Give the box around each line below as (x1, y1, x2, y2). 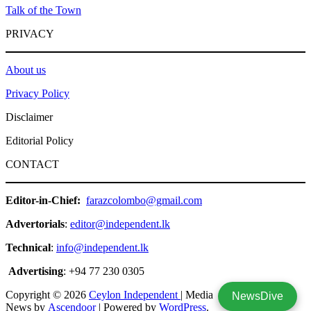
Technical (6, 242, 51, 254)
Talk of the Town (6, 4, 81, 17)
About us (6, 64, 46, 76)
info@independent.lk (56, 242, 149, 254)
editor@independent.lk (70, 218, 170, 230)
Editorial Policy (6, 135, 74, 147)
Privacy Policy (6, 87, 69, 100)
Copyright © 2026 (6, 289, 89, 301)
